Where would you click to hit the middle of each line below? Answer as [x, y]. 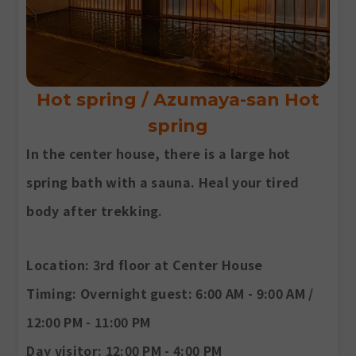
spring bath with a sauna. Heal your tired [163, 182]
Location [56, 264]
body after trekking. [95, 210]
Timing [50, 293]
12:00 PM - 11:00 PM [89, 321]
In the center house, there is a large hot [159, 153]
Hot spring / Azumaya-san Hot [178, 99]
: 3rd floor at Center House [174, 264]
